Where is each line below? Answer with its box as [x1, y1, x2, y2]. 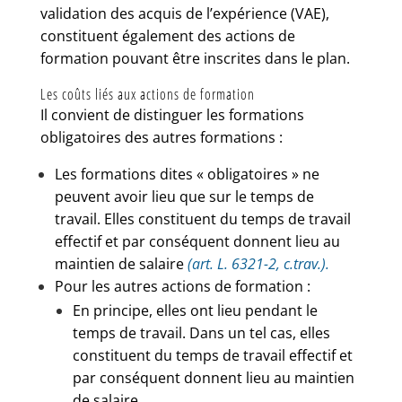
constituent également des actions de [39, 26, 295, 46]
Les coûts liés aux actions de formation [39, 84, 255, 104]
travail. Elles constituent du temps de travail [54, 209, 351, 229]
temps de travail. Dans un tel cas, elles [72, 323, 330, 343]
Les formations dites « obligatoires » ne [54, 164, 319, 184]
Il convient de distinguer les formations [39, 105, 304, 125]
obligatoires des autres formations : [39, 127, 283, 147]
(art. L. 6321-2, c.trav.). [187, 254, 329, 274]
